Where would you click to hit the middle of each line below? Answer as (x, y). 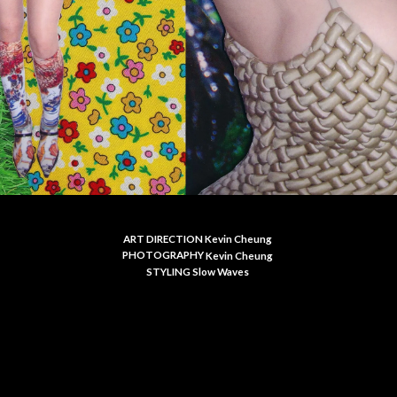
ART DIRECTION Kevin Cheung (198, 239)
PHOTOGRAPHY (163, 255)
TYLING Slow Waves (201, 272)
